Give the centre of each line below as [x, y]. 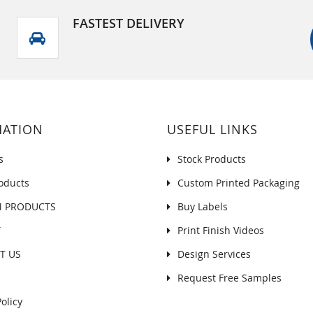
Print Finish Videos [221, 230]
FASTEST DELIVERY [128, 23]
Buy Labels [203, 206]
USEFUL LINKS [212, 129]
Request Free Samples [230, 278]
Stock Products [212, 159]
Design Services [214, 254]
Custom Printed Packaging [239, 183]
